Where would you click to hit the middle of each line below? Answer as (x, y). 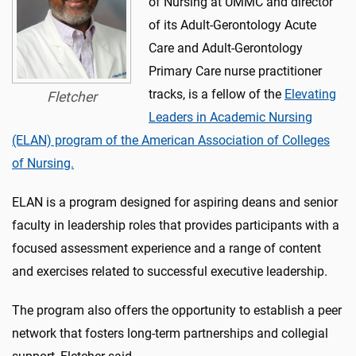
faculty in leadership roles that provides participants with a (176, 225)
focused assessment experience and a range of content (166, 248)
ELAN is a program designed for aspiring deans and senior (175, 202)
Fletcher (72, 97)
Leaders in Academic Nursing (230, 117)
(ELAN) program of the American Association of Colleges (171, 140)
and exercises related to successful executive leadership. (170, 271)
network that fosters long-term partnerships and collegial (170, 333)
